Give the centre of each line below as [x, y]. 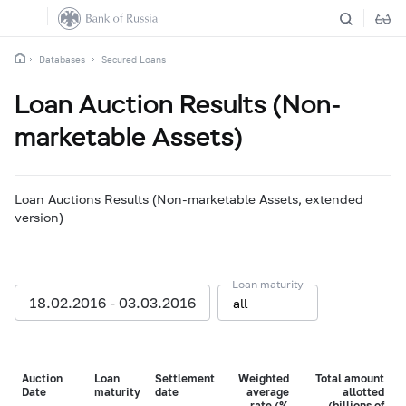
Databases [62, 59]
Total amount [350, 378]
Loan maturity [268, 284]
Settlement [185, 378]
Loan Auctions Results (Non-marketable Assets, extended [189, 199]
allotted [363, 392]
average [268, 392]
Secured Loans [134, 59]
